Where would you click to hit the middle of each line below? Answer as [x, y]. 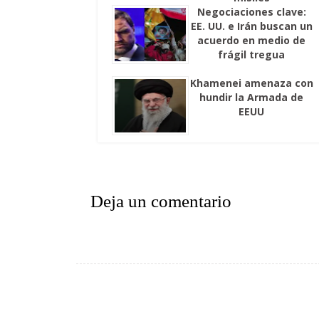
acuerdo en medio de [252, 41]
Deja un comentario [161, 202]
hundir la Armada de [252, 98]
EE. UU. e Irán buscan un [251, 26]
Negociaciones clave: [251, 12]
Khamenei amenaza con [251, 83]
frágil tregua [252, 55]
